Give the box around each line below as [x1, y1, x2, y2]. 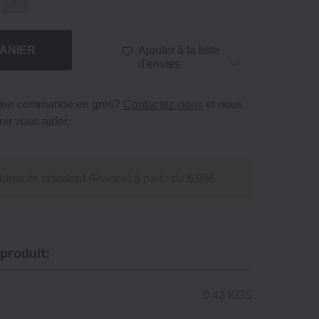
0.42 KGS [203, 289, 252, 302]
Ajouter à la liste [138, 44, 220, 57]
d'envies [138, 58, 181, 70]
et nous [203, 98, 243, 111]
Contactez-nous [123, 98, 203, 111]
